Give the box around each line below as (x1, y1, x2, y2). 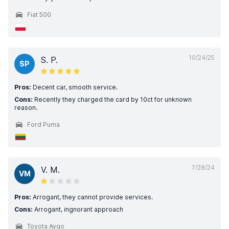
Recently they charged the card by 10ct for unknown (33, 96, 192, 103)
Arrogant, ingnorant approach (33, 205, 123, 213)
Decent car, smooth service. (31, 83, 118, 91)
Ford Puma (27, 121, 60, 128)
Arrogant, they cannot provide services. (31, 193, 153, 201)
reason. (14, 104, 37, 111)
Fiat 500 (27, 11, 51, 18)
